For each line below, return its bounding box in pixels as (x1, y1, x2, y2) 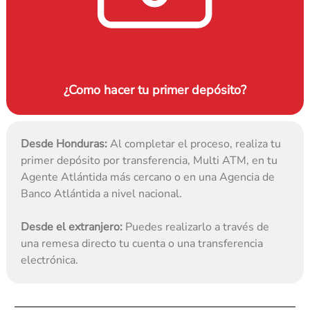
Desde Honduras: (21, 136, 108, 152)
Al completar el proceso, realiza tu (107, 136, 282, 152)
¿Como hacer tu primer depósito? (64, 82, 246, 99)
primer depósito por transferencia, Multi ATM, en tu (21, 153, 278, 169)
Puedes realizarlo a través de (122, 219, 270, 235)
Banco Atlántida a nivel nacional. (21, 186, 183, 202)
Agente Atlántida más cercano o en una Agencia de (21, 170, 275, 185)
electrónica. (21, 253, 79, 268)
